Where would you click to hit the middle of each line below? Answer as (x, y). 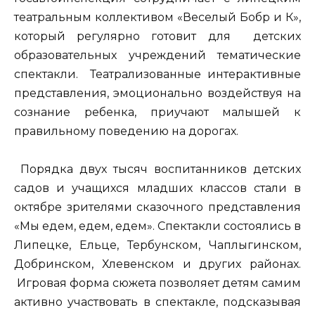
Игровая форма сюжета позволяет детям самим (157, 283)
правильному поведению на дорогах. (126, 131)
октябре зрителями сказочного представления (157, 207)
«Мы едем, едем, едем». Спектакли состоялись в (157, 226)
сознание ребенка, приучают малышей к (157, 112)
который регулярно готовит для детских (157, 36)
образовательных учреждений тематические (157, 55)
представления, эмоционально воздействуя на (157, 93)
